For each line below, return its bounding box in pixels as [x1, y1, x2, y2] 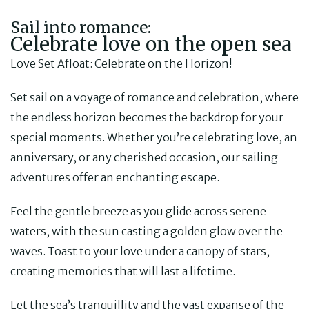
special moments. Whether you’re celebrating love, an [10, 130, 297, 144]
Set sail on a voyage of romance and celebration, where [10, 90, 299, 104]
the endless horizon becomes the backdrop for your [10, 110, 283, 124]
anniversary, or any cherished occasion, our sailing [10, 150, 278, 164]
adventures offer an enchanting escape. [10, 170, 219, 184]
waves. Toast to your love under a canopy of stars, [10, 243, 270, 258]
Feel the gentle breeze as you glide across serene [10, 203, 266, 218]
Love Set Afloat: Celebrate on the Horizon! [10, 56, 232, 70]
